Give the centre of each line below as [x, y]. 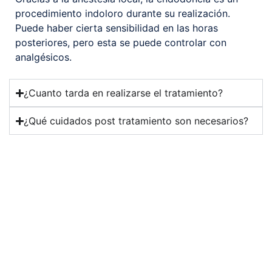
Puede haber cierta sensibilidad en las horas [117, 28]
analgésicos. [43, 57]
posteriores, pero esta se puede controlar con [121, 42]
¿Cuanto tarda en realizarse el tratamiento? [124, 93]
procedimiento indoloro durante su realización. [123, 13]
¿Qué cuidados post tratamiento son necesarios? [136, 121]
